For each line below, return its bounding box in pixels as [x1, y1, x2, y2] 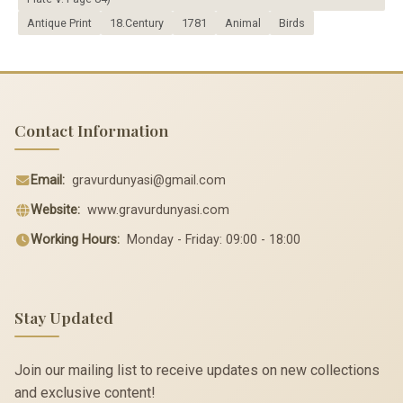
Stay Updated [14, 307, 113, 328]
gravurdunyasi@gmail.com [72, 173, 226, 189]
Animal [225, 15, 261, 30]
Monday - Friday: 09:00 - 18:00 [123, 231, 300, 247]
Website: [31, 202, 80, 219]
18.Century [110, 15, 164, 30]
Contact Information [14, 120, 168, 141]
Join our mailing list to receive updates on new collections [14, 362, 380, 380]
